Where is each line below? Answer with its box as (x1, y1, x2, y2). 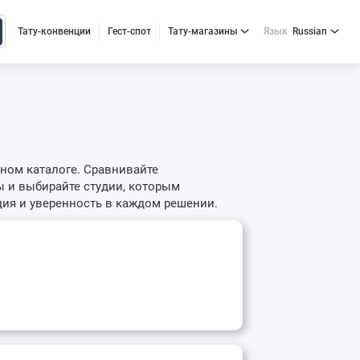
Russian (292, 26, 327, 38)
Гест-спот (107, 26, 151, 38)
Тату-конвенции (17, 26, 91, 38)
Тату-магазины (167, 26, 238, 38)
